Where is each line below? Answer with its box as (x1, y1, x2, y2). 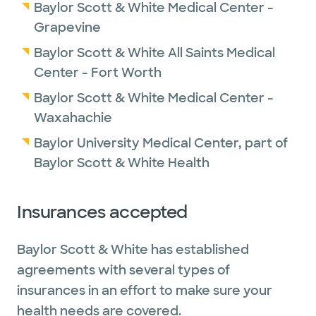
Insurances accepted (17, 201, 188, 223)
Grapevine (34, 19, 101, 36)
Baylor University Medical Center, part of (34, 135, 288, 152)
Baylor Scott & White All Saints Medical (34, 44, 275, 61)
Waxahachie (34, 109, 112, 126)
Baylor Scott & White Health (34, 154, 209, 171)
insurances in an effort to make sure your (17, 282, 272, 299)
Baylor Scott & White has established (17, 241, 249, 258)
